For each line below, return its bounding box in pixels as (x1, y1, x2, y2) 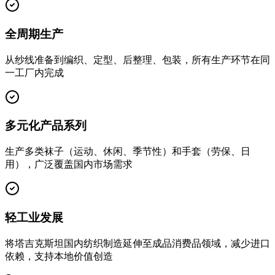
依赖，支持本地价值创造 (5, 250, 113, 261)
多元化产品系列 (5, 119, 87, 133)
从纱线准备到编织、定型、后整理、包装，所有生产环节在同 (5, 54, 270, 65)
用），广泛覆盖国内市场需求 (5, 159, 133, 170)
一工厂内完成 (5, 67, 64, 78)
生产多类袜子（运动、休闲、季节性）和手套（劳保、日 (5, 146, 250, 157)
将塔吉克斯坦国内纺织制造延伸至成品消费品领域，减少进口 (5, 238, 270, 249)
